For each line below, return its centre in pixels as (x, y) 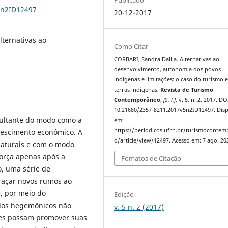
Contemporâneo (137, 99)
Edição (124, 195)
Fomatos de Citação (151, 159)
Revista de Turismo (187, 89)
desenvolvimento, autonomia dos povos (168, 69)
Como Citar (131, 46)
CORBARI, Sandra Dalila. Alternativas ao (167, 59)
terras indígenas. (137, 89)
